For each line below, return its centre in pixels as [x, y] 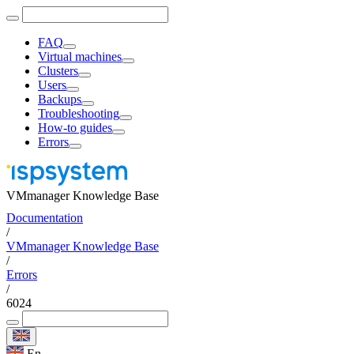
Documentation [45, 218]
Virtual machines [80, 56]
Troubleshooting [79, 113]
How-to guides [75, 128]
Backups [60, 99]
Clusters [58, 71]
